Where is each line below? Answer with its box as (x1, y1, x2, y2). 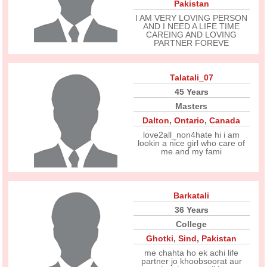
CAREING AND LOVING (146, 30, 237, 39)
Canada (209, 116, 241, 125)
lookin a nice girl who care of (138, 138, 246, 148)
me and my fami (161, 147, 222, 156)
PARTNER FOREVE (154, 38, 229, 48)
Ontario (174, 116, 205, 125)
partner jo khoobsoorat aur (141, 256, 242, 266)
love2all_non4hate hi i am (143, 130, 240, 139)
